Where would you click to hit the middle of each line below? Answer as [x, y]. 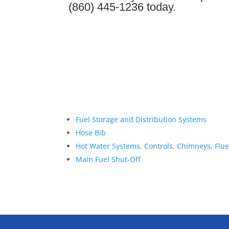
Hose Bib [91, 133]
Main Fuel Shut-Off [108, 159]
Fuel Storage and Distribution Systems [141, 120]
